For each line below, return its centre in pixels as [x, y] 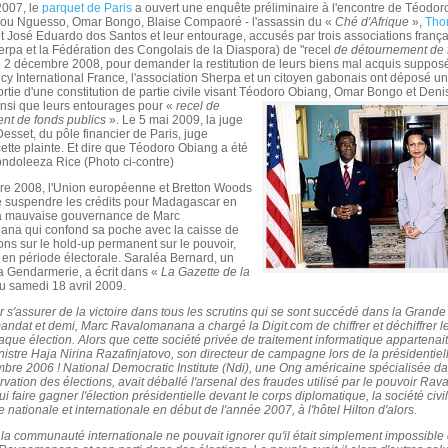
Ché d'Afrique [372, 22]
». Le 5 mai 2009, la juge [174, 120]
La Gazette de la [205, 272]
